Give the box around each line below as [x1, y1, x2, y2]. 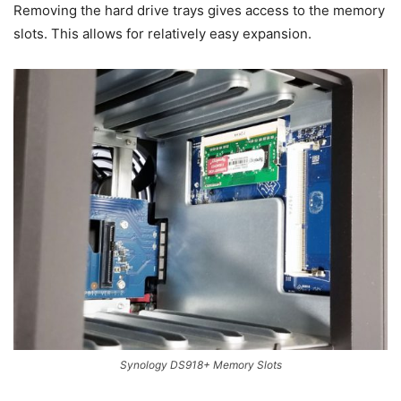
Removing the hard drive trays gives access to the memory [13, 2, 385, 20]
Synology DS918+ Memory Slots [119, 357, 282, 371]
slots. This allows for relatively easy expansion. [13, 25, 311, 43]
